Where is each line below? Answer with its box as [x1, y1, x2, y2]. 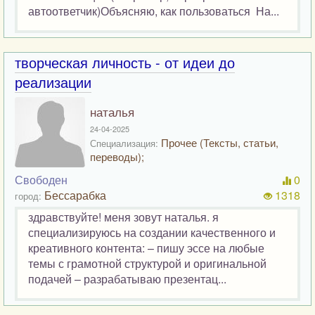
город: [15, 188, 41, 202]
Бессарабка [44, 186, 106, 203]
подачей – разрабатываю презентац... [28, 270, 226, 287]
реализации [15, 71, 91, 92]
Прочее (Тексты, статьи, [158, 134, 278, 150]
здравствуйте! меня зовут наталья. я [28, 208, 219, 225]
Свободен [15, 171, 67, 188]
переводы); [90, 148, 144, 164]
